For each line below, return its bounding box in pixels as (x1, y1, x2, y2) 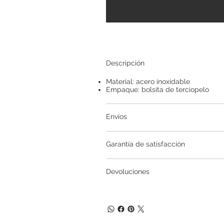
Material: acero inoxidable (105, 77, 190, 85)
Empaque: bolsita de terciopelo (105, 85, 209, 93)
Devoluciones (105, 167, 149, 175)
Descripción (105, 58, 144, 67)
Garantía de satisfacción (105, 139, 185, 148)
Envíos (105, 112, 127, 120)
